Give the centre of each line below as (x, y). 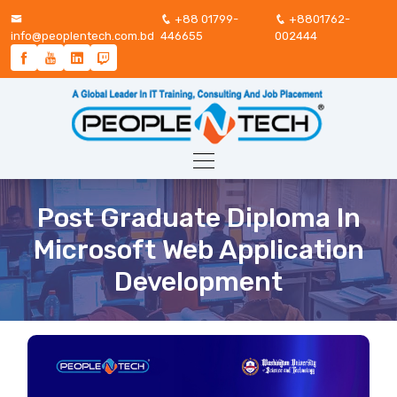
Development (198, 282)
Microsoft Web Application (198, 250)
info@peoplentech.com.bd (82, 36)
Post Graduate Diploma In (198, 218)
